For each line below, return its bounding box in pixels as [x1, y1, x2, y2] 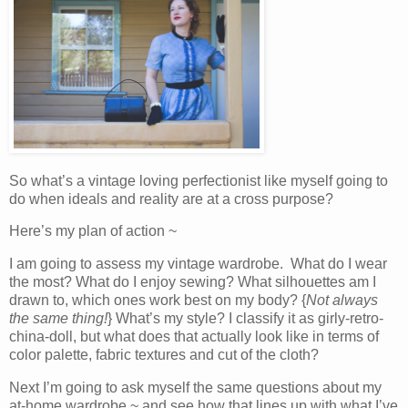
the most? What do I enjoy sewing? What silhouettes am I [9, 274, 376, 291]
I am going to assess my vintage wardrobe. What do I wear [9, 256, 387, 272]
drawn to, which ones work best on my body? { [9, 292, 306, 309]
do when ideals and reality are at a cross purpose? [9, 190, 333, 207]
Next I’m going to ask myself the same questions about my [9, 380, 382, 396]
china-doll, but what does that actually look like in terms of [9, 329, 379, 345]
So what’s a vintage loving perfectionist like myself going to [9, 172, 388, 189]
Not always [306, 292, 378, 309]
